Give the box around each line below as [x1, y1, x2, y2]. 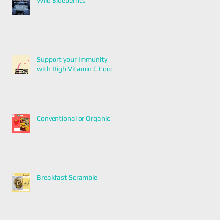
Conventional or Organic [37, 114, 110, 122]
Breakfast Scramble [37, 173, 97, 181]
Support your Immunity [37, 55, 107, 63]
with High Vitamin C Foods [37, 65, 118, 73]
